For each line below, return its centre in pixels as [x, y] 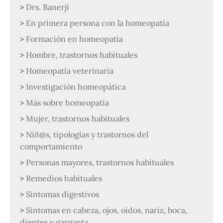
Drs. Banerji [48, 7]
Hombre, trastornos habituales [82, 55]
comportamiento [51, 146]
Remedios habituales [64, 178]
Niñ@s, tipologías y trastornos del [87, 134]
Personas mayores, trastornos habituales [100, 162]
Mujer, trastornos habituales [78, 118]
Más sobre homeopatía [67, 102]
